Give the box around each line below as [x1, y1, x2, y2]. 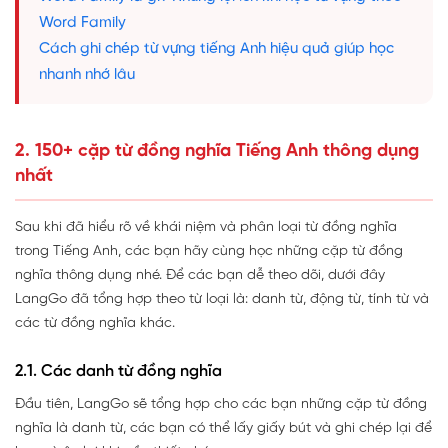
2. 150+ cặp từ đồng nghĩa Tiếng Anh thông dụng [15, 141, 419, 161]
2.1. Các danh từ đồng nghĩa [15, 362, 222, 380]
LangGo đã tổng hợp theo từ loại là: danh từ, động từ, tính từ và [15, 291, 429, 307]
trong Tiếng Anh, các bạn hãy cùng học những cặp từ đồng [15, 243, 403, 259]
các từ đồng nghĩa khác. [15, 315, 175, 331]
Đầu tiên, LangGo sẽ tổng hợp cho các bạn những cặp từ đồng [15, 396, 427, 412]
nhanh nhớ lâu [39, 66, 135, 83]
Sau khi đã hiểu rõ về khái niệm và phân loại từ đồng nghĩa [15, 219, 397, 235]
